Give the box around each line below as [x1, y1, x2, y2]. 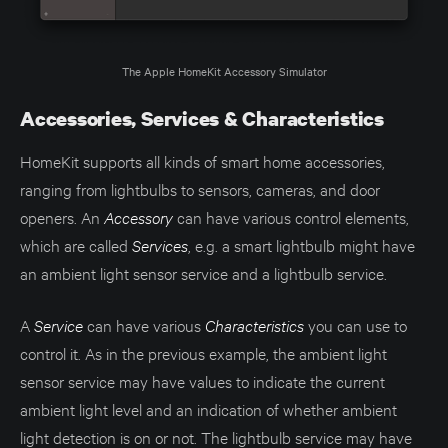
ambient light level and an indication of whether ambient [20, 398, 397, 420]
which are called [20, 234, 132, 256]
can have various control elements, [173, 206, 409, 228]
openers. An [20, 206, 104, 228]
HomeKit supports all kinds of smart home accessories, [20, 150, 385, 172]
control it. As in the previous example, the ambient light [20, 342, 387, 364]
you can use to [304, 314, 407, 336]
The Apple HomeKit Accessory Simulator [121, 62, 327, 79]
